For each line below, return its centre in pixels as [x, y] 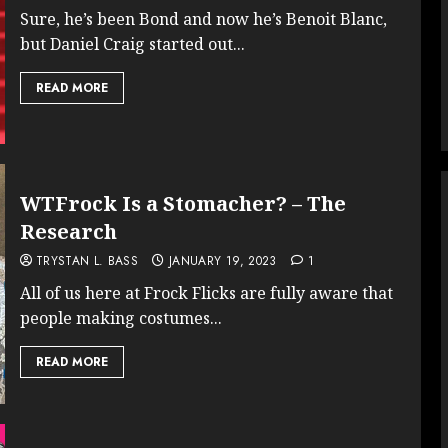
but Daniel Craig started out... [132, 43]
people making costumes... [120, 317]
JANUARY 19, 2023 [222, 260]
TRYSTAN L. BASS [87, 260]
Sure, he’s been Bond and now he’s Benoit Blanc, [203, 18]
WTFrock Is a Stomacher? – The [182, 203]
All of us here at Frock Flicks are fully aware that [206, 292]
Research [68, 231]
